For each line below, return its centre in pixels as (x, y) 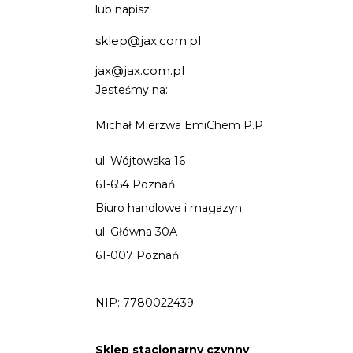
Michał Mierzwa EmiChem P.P (179, 125)
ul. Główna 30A (136, 231)
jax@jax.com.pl (139, 70)
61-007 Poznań (137, 255)
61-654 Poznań (135, 184)
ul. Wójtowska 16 (140, 160)
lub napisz (122, 9)
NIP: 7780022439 (144, 302)
